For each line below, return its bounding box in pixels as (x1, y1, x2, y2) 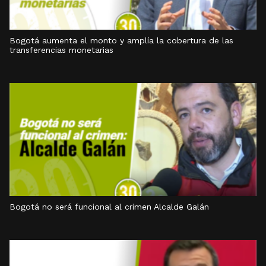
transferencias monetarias (9, 45, 113, 55)
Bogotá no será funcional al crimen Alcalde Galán (9, 202, 209, 211)
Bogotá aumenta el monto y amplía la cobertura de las (9, 36, 233, 45)
